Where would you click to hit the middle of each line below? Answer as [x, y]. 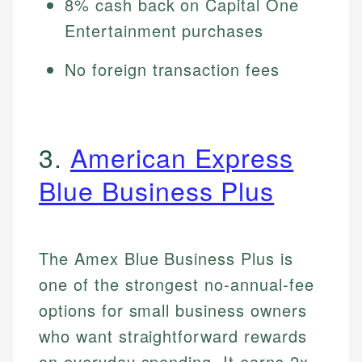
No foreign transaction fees [172, 69]
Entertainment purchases [164, 31]
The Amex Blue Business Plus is [166, 259]
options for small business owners [173, 310]
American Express [182, 157]
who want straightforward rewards [173, 336]
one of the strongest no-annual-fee [177, 284]
